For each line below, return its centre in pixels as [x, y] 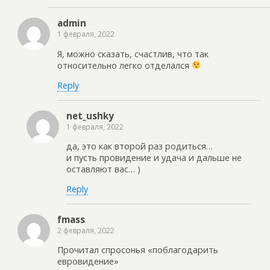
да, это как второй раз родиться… [140, 146]
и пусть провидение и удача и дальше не [154, 158]
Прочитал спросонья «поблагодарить [138, 250]
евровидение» [88, 262]
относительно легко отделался [124, 65]
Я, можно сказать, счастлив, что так [133, 54]
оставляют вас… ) [103, 169]
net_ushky [90, 115]
